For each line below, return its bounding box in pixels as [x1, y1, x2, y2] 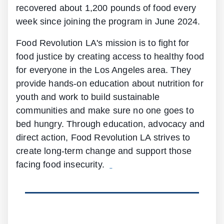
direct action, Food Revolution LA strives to [16, 132, 190, 143]
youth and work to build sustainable [16, 92, 159, 102]
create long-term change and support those [16, 146, 191, 156]
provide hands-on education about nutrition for [16, 78, 203, 89]
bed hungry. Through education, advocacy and [16, 119, 205, 129]
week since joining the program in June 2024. [16, 16, 200, 27]
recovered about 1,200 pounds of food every [16, 3, 196, 13]
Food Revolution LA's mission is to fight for [16, 38, 189, 48]
